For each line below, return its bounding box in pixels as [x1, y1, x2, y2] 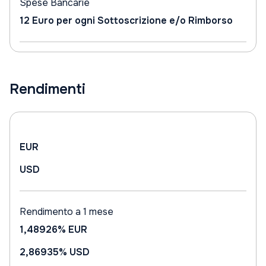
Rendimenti [9, 80, 85, 98]
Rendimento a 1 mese [20, 205, 113, 218]
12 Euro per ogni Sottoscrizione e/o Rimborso [20, 14, 233, 27]
